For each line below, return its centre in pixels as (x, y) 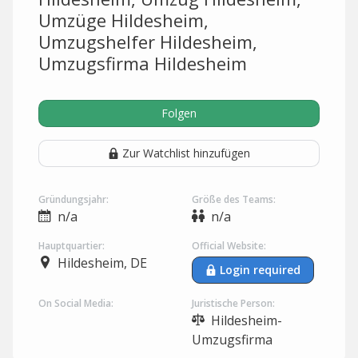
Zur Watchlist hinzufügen (186, 153)
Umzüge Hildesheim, (123, 20)
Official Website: (229, 246)
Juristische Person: (233, 303)
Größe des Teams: (234, 199)
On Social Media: (76, 303)
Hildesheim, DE (102, 263)
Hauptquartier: (72, 246)
